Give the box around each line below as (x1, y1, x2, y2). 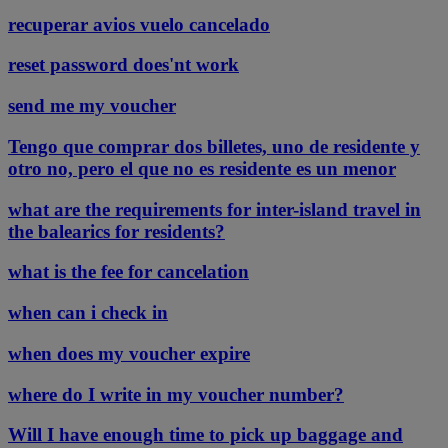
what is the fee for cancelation (8, 261, 249, 283)
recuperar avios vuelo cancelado (8, 13, 270, 35)
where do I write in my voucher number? (8, 383, 344, 405)
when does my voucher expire (8, 342, 250, 364)
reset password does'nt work (8, 54, 239, 76)
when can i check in (8, 302, 168, 324)
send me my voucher (8, 95, 176, 117)
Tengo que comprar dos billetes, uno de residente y (8, 135, 420, 157)
